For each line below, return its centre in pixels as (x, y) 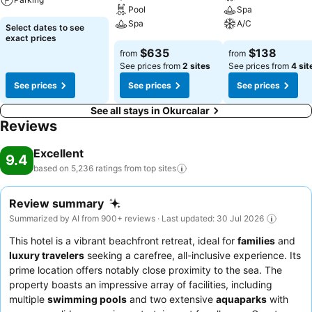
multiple (28, 299)
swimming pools (87, 299)
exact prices (31, 38)
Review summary (56, 203)
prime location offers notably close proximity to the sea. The (146, 270)
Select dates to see (45, 28)
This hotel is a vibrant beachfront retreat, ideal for (123, 240)
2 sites (196, 66)
